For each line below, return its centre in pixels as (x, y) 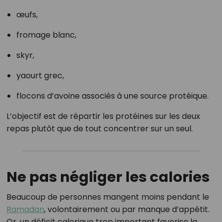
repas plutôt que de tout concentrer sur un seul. (99, 129)
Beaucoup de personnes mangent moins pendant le (108, 197)
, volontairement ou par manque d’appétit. (127, 210)
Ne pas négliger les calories (108, 177)
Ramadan (25, 210)
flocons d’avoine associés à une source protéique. (112, 96)
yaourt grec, (40, 76)
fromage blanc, (46, 35)
